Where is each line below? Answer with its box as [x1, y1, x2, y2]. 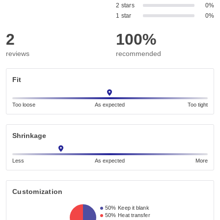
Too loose [12, 102, 35, 108]
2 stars [116, 2, 135, 9]
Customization [12, 188, 63, 196]
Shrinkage [12, 132, 46, 140]
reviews [6, 50, 29, 58]
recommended [116, 50, 161, 58]
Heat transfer [118, 212, 150, 219]
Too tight [187, 102, 208, 108]
